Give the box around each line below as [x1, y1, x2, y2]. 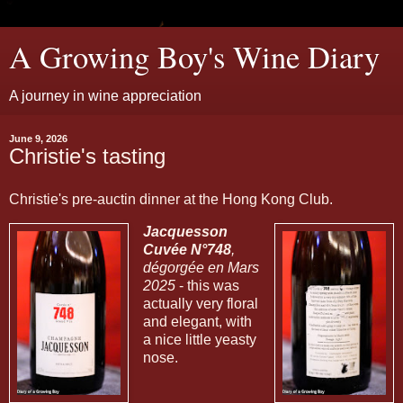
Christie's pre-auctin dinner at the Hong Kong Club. [9, 191, 333, 207]
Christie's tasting [9, 144, 166, 168]
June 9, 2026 [9, 133, 67, 144]
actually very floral [142, 295, 258, 311]
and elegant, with [142, 313, 252, 329]
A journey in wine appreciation [9, 88, 201, 103]
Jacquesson [142, 223, 228, 239]
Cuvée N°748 [142, 241, 231, 257]
